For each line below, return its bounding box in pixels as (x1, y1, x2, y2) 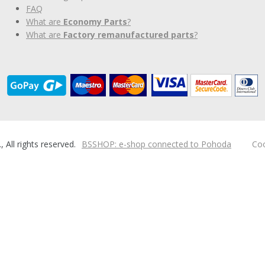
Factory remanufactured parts (63, 29, 194, 41)
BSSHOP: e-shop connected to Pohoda (82, 138, 231, 150)
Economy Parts (63, 16, 127, 28)
